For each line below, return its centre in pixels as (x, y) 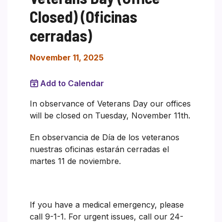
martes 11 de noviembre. (75, 161)
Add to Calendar (72, 83)
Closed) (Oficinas (83, 16)
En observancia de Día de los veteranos (105, 137)
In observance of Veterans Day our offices (110, 103)
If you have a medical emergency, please (107, 204)
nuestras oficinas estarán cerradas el (99, 149)
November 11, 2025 (67, 57)
